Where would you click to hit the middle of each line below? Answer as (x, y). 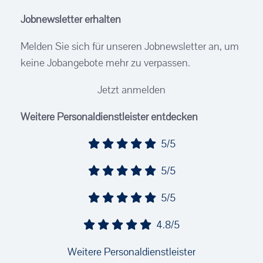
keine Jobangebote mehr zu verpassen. (105, 62)
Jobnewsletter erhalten (71, 19)
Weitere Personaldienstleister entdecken (109, 116)
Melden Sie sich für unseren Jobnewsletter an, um (130, 46)
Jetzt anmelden (131, 89)
